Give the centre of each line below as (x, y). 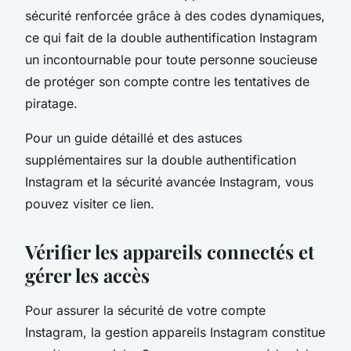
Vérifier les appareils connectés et (170, 251)
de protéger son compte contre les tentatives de (167, 81)
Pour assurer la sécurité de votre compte (145, 310)
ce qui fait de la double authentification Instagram (171, 37)
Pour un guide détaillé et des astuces (134, 138)
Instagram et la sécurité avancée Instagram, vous (169, 181)
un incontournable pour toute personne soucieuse (171, 59)
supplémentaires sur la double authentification (161, 159)
